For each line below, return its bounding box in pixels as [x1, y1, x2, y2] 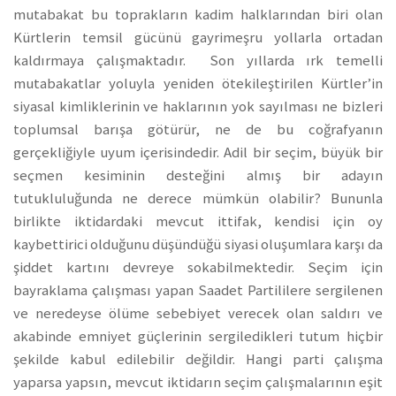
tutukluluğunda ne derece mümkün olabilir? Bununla [13, 188, 383, 208]
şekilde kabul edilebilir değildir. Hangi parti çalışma [13, 349, 383, 369]
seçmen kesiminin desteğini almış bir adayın [13, 165, 383, 185]
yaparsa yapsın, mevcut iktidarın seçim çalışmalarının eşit [13, 372, 383, 392]
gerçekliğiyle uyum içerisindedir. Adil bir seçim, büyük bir [13, 142, 383, 162]
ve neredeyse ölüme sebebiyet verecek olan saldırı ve [13, 303, 383, 323]
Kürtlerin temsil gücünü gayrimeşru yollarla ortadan [13, 27, 383, 47]
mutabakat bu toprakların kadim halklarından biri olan [13, 4, 383, 24]
